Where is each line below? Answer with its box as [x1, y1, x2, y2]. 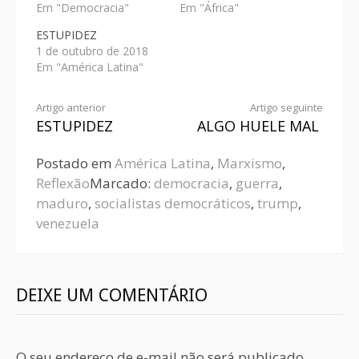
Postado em [36, 153, 115, 172]
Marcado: [90, 173, 154, 192]
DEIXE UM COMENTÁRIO [16, 284, 208, 305]
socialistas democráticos [95, 193, 251, 212]
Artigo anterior [36, 99, 106, 115]
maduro [36, 193, 88, 212]
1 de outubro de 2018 [36, 42, 148, 58]
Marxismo [217, 153, 282, 172]
